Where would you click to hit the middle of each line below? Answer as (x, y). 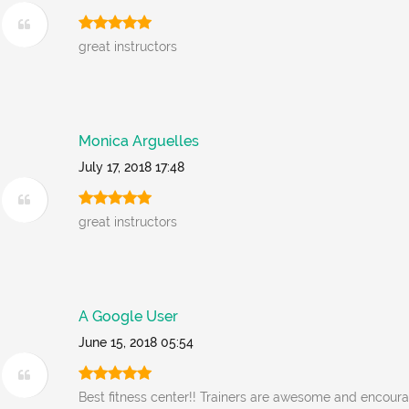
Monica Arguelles (139, 141)
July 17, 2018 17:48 (132, 167)
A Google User (129, 316)
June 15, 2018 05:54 (136, 342)
